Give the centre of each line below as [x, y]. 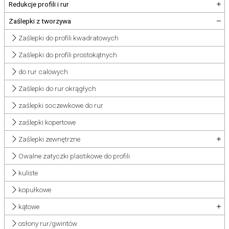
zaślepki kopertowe [47, 122]
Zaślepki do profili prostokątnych [68, 55]
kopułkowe [35, 190]
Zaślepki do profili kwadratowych [69, 38]
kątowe [29, 207]
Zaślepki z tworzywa [40, 21]
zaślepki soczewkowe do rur [61, 105]
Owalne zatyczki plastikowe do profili [74, 156]
